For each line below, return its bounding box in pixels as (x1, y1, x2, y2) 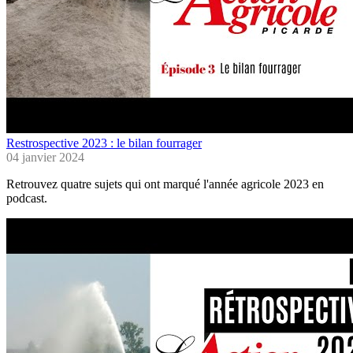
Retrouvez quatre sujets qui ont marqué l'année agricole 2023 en (6, 177, 324, 191)
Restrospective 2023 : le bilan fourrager (6, 136, 202, 150)
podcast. (6, 191, 50, 206)
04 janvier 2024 (6, 150, 84, 165)
